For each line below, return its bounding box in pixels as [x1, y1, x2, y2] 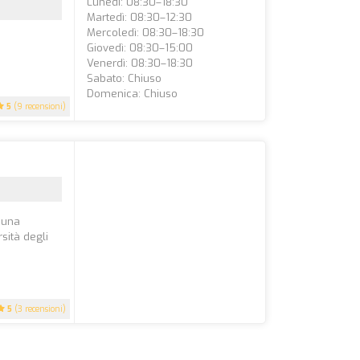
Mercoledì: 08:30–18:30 [87, 26, 205, 39]
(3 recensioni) [12, 304, 67, 314]
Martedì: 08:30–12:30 [87, 10, 193, 24]
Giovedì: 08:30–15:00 [87, 41, 194, 55]
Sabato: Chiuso [87, 72, 162, 85]
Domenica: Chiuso [87, 87, 178, 100]
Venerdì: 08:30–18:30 [87, 56, 194, 70]
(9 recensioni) [11, 101, 67, 112]
